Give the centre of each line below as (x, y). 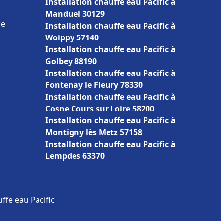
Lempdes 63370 (75, 156)
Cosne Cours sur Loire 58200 (100, 109)
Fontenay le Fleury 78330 (94, 85)
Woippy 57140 (72, 37)
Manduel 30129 (75, 14)
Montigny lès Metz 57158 (94, 132)
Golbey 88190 (71, 61)
